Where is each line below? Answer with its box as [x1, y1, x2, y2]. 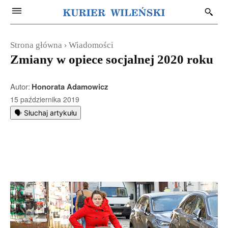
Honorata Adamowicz [32, 81, 108, 92]
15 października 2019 [10, 94, 79, 105]
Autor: [10, 81, 30, 92]
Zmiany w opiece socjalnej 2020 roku [10, 52, 213, 66]
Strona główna [10, 40, 62, 50]
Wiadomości [69, 40, 113, 50]
